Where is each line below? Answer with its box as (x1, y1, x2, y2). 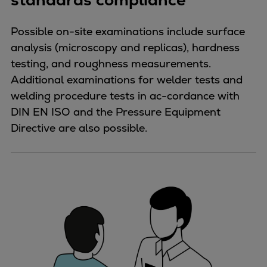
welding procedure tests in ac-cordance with (11, 88, 240, 103)
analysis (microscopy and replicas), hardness (11, 40, 240, 54)
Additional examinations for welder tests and (11, 72, 243, 86)
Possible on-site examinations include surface (11, 24, 245, 38)
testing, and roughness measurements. (11, 56, 211, 70)
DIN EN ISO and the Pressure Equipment (11, 104, 221, 119)
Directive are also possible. (11, 120, 147, 135)
